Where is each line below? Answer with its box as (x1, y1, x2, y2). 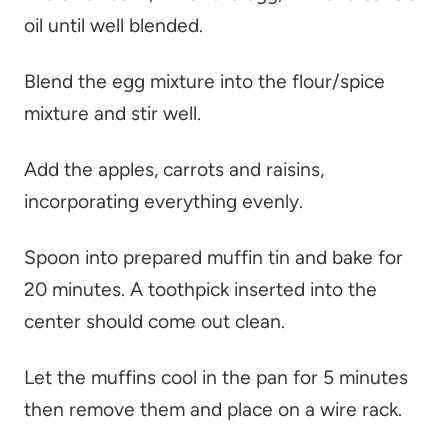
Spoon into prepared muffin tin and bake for (24, 246, 403, 269)
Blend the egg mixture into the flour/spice (24, 70, 385, 93)
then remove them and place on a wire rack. (24, 398, 402, 421)
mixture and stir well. (24, 102, 201, 125)
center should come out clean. (24, 310, 285, 333)
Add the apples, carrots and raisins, (24, 158, 324, 181)
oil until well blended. (24, 14, 203, 37)
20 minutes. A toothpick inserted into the (24, 278, 377, 301)
